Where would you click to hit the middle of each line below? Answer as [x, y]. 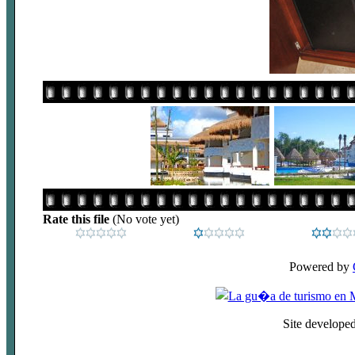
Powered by [321, 267]
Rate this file [77, 219]
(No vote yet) [145, 219]
